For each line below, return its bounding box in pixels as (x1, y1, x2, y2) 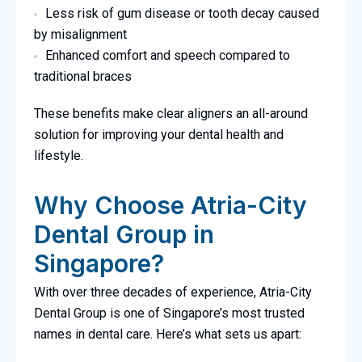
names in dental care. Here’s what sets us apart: (33, 326, 301, 343)
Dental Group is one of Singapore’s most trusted (33, 305, 305, 322)
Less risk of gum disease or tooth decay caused (44, 6, 319, 22)
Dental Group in (33, 220, 214, 250)
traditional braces (33, 69, 132, 85)
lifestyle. (33, 148, 83, 164)
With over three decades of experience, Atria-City (33, 284, 312, 301)
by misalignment (33, 27, 127, 43)
